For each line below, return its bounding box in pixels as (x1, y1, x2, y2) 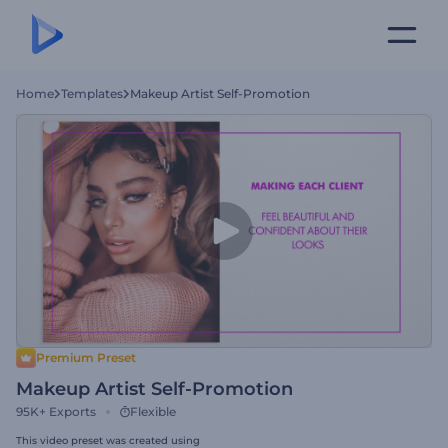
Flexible (130, 404, 176, 419)
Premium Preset (36, 350, 136, 365)
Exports (49, 404, 96, 419)
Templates (61, 86, 123, 101)
